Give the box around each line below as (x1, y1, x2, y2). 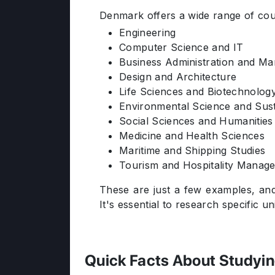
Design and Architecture (119, 71, 237, 83)
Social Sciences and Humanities (119, 115, 273, 127)
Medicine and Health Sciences (119, 130, 265, 142)
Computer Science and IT (119, 41, 244, 53)
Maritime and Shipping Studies (119, 144, 266, 157)
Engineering (119, 26, 176, 39)
